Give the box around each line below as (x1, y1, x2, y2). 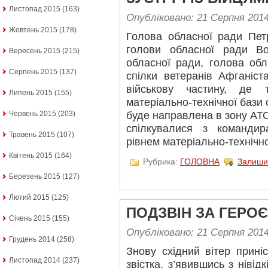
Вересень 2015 (9, 47, 60, 55)
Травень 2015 (9, 130, 55, 139)
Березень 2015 (9, 172, 60, 181)
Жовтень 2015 (9, 26, 57, 34)
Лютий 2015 (9, 193, 50, 202)
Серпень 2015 (9, 68, 57, 76)
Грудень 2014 (9, 235, 55, 243)
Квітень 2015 (9, 151, 53, 160)
